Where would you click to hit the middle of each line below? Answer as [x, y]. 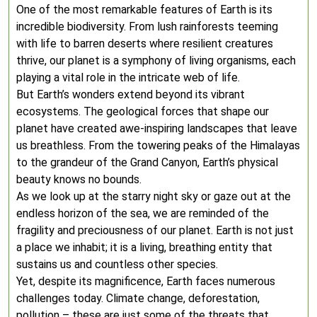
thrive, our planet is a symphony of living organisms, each [156, 60]
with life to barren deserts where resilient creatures [145, 44]
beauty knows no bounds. [79, 179]
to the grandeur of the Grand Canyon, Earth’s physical [147, 162]
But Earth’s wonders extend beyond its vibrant [131, 94]
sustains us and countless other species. [117, 264]
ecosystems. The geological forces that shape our [143, 111]
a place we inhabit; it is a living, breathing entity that [144, 247]
